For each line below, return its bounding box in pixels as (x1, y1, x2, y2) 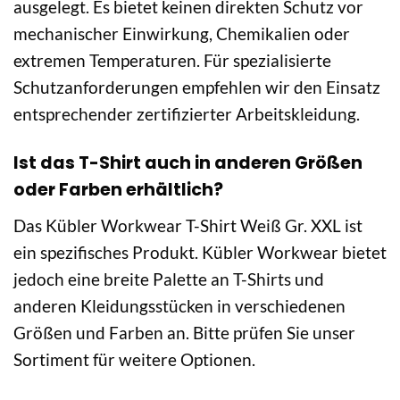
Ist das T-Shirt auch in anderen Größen (13, 150, 362, 175)
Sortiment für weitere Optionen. (13, 348, 255, 370)
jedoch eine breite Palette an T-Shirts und (13, 268, 324, 289)
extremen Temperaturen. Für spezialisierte (13, 50, 331, 71)
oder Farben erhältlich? (13, 177, 223, 202)
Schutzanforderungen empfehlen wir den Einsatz (13, 77, 380, 97)
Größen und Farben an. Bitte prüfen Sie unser (13, 321, 355, 343)
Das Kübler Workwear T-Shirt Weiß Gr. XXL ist (13, 214, 362, 236)
